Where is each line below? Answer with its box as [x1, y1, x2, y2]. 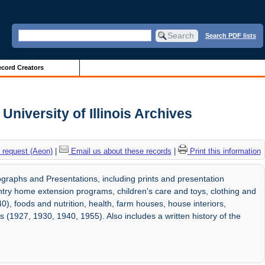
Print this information [187, 146, 261, 156]
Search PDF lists [205, 31, 256, 39]
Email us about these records [68, 146, 172, 156]
